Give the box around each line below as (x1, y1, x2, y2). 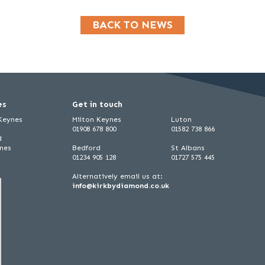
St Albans (171, 144, 205, 153)
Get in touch (72, 99, 122, 110)
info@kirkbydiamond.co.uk (72, 182, 169, 190)
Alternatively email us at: (72, 172, 163, 181)
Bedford (72, 144, 101, 153)
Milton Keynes (72, 115, 121, 124)
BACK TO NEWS (92, 18, 173, 32)
